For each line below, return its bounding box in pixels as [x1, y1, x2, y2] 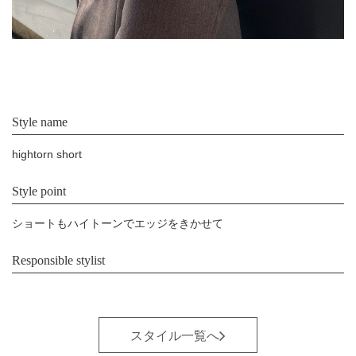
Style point [12, 184, 66, 198]
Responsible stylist [12, 253, 105, 267]
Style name [12, 114, 68, 129]
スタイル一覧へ [130, 328, 219, 342]
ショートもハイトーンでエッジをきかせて [12, 216, 223, 230]
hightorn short [12, 147, 82, 161]
